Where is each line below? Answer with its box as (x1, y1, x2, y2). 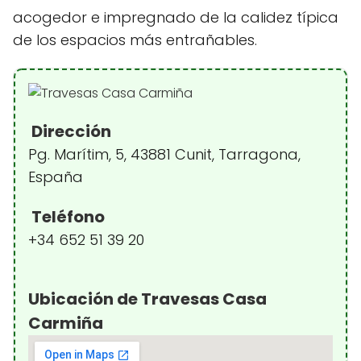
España (28, 167, 83, 187)
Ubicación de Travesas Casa (28, 288, 267, 310)
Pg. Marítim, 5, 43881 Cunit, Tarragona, (28, 144, 301, 164)
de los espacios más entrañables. (13, 30, 257, 50)
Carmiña (28, 312, 103, 334)
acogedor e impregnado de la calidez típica (13, 7, 338, 27)
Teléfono (28, 205, 105, 228)
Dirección (28, 120, 111, 143)
